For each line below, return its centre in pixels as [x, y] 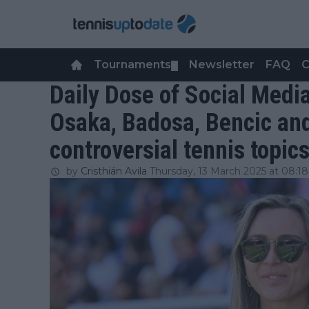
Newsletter [222, 64]
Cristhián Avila [114, 171]
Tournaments [132, 64]
